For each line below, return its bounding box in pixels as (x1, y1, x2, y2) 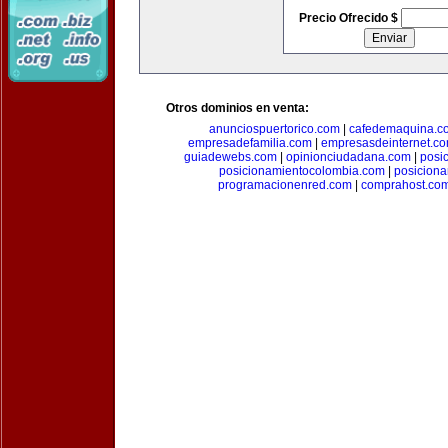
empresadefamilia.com (188, 136, 312, 150)
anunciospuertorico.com (208, 122, 340, 136)
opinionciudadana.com (286, 150, 411, 164)
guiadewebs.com (184, 150, 277, 164)
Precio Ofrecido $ (298, 11, 401, 25)
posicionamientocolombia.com (218, 164, 385, 178)
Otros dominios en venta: (166, 101, 309, 115)
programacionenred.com (218, 178, 352, 192)
